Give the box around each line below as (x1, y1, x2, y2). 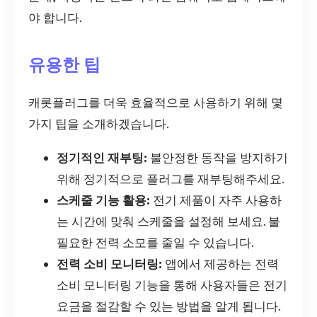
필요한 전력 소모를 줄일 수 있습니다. (57, 235, 254, 251)
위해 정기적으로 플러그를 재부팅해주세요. (57, 171, 284, 188)
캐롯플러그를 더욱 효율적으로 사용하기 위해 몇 (28, 95, 283, 111)
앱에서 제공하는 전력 (162, 256, 279, 272)
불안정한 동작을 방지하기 (147, 150, 288, 166)
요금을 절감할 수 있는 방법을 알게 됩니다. (57, 299, 281, 315)
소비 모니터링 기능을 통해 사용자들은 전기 (57, 277, 287, 294)
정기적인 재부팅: (57, 150, 147, 166)
